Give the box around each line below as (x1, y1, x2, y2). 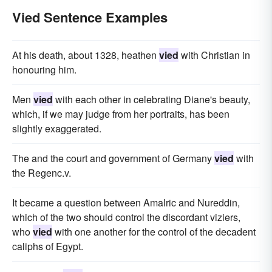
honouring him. (12, 63, 76, 77)
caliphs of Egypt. (12, 239, 83, 254)
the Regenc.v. (12, 166, 71, 180)
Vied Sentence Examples (12, 7, 168, 27)
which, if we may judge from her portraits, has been (12, 107, 229, 121)
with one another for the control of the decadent (52, 225, 256, 239)
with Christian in (178, 48, 250, 63)
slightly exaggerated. (12, 121, 101, 136)
